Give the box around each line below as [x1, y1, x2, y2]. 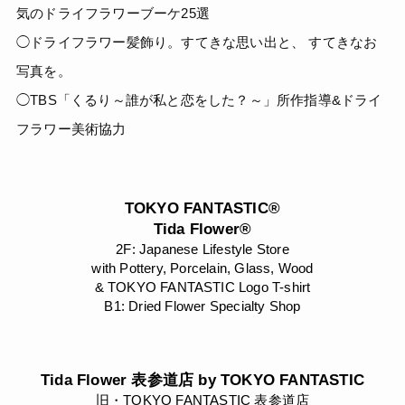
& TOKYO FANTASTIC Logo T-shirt [94, 279, 311, 296]
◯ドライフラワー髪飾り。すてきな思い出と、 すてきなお [16, 34, 378, 51]
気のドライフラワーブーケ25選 [16, 5, 210, 22]
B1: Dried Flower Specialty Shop [104, 298, 301, 315]
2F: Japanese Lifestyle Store [116, 241, 289, 258]
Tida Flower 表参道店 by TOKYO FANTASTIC [41, 372, 364, 390]
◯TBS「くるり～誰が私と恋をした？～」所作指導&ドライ [16, 92, 382, 108]
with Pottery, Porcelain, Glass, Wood [91, 260, 314, 277]
